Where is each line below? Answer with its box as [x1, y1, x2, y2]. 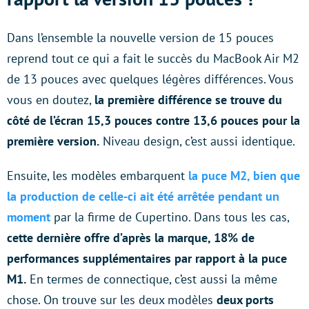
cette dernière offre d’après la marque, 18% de [7, 230, 255, 246]
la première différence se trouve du [94, 92, 282, 108]
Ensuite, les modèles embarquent [7, 168, 188, 184]
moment [7, 209, 50, 226]
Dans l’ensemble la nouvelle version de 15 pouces [7, 30, 274, 46]
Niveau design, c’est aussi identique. [99, 133, 298, 150]
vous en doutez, [7, 92, 94, 108]
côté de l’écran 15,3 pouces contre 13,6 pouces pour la [7, 112, 300, 129]
